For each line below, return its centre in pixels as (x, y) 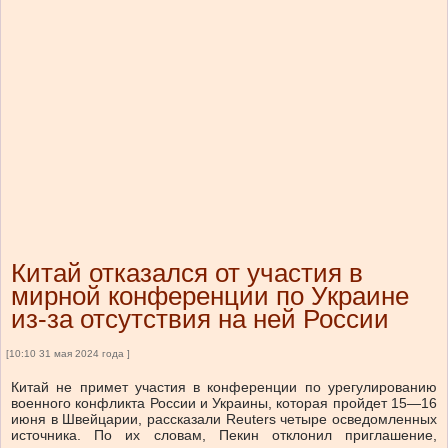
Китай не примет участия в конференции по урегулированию (224, 387)
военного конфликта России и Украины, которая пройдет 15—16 (224, 403)
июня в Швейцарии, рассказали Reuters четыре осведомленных (224, 419)
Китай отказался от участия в (187, 273)
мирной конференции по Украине (210, 296)
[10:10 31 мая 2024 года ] (68, 354)
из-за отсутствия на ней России (200, 319)
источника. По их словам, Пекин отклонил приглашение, (224, 435)
